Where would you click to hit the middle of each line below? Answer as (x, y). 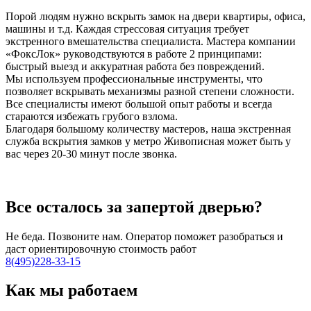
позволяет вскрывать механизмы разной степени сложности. (150, 91)
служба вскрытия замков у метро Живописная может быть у (148, 141)
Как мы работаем (72, 291)
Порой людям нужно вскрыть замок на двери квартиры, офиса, (155, 16)
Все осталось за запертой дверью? (134, 207)
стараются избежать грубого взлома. (92, 116)
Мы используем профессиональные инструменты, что (134, 78)
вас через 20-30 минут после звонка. (91, 153)
